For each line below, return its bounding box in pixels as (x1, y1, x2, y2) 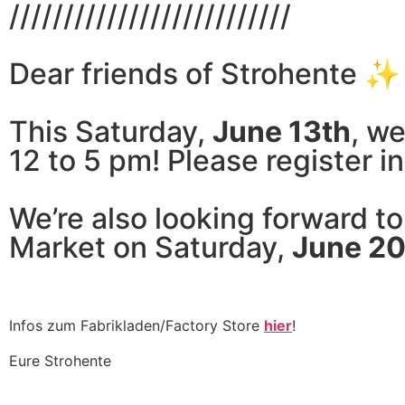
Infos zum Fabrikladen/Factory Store (9, 316, 264, 335)
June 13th (212, 113, 351, 149)
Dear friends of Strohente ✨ (9, 55, 400, 91)
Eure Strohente (9, 351, 111, 370)
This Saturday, (9, 113, 212, 149)
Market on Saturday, (9, 229, 292, 265)
